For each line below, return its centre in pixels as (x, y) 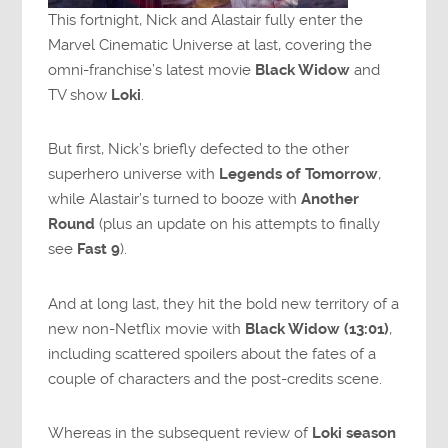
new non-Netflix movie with (147, 328)
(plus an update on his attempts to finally (238, 224)
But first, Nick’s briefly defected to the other (199, 149)
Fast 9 (99, 249)
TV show (80, 95)
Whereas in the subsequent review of (180, 432)
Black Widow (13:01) (317, 328)
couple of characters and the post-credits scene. (215, 378)
